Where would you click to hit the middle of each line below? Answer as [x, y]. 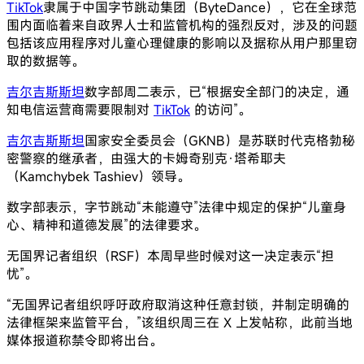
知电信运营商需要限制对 [80, 109]
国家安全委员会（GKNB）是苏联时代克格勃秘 [220, 140]
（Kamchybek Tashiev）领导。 [98, 176]
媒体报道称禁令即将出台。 [84, 340]
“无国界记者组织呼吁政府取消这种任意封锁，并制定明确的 [178, 304]
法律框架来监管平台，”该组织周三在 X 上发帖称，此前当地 [180, 322]
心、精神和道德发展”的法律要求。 [106, 225]
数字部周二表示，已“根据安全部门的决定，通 [217, 91]
